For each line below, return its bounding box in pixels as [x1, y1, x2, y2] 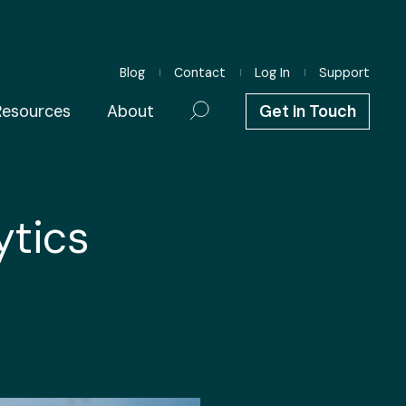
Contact [174, 64, 226, 81]
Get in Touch [259, 100, 356, 122]
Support [319, 64, 370, 81]
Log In [255, 64, 290, 81]
